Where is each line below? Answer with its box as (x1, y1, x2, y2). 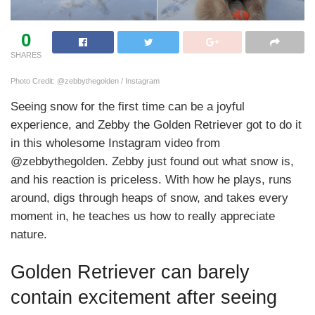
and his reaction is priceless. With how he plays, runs (11, 172, 292, 186)
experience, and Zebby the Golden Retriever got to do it (11, 117, 302, 131)
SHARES (11, 50, 41, 59)
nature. (11, 227, 47, 241)
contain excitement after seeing (11, 286, 277, 309)
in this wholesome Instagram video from (11, 136, 220, 150)
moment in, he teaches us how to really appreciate (11, 209, 275, 223)
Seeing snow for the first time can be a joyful (11, 99, 245, 113)
